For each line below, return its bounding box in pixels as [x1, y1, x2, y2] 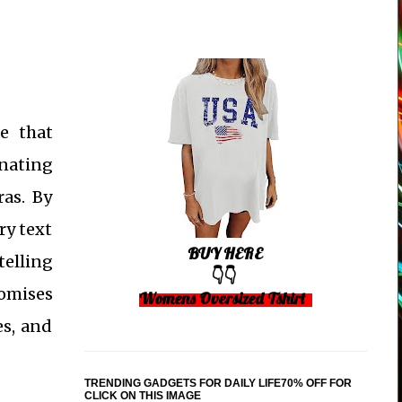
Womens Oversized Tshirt [138, 288, 309, 310]
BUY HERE [188, 243, 263, 265]
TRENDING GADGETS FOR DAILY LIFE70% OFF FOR [83, 376, 352, 389]
